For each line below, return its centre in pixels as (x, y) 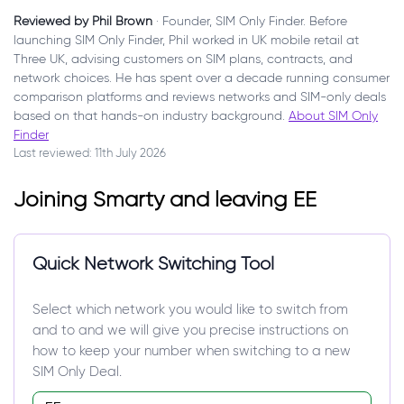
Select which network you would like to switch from (190, 309)
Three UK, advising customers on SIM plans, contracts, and (183, 59)
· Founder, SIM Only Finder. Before (252, 21)
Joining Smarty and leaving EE (165, 198)
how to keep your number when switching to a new (192, 350)
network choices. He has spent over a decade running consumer (202, 78)
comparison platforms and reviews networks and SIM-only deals (200, 96)
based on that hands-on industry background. (151, 115)
